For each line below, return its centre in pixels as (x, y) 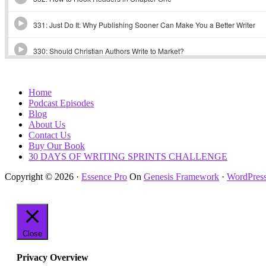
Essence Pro (104, 176)
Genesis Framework (181, 176)
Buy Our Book (57, 145)
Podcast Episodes (61, 103)
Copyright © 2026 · (43, 176)
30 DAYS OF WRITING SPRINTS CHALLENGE (128, 156)
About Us (47, 124)
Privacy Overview (53, 257)
